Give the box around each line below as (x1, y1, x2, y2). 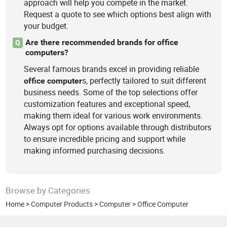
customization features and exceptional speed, (24, 98, 191, 110)
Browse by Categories (6, 184, 91, 196)
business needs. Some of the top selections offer (24, 87, 198, 98)
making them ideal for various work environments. (24, 110, 203, 122)
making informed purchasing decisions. (24, 145, 166, 157)
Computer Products (31, 199, 93, 209)
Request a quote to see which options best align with (24, 8, 212, 20)
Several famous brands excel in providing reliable (24, 63, 200, 75)
